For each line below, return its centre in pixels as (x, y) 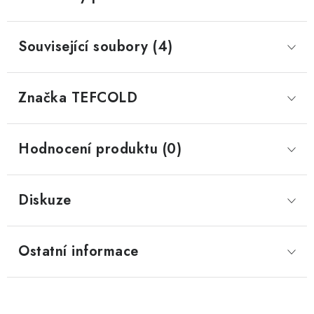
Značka (42, 98)
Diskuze (45, 200)
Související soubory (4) (96, 47)
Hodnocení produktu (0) (100, 149)
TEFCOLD (102, 98)
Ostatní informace (78, 251)
